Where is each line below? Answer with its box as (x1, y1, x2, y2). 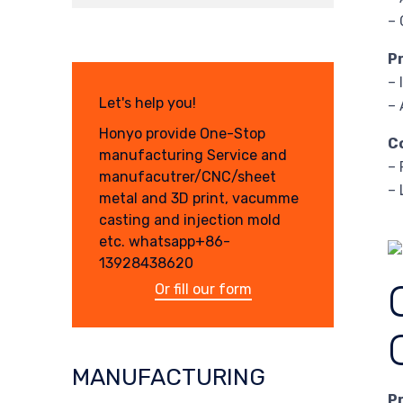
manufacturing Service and (99, 146, 287, 164)
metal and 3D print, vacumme (99, 189, 299, 207)
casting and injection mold (99, 210, 281, 228)
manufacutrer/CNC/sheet (99, 167, 276, 185)
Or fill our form (154, 280, 252, 298)
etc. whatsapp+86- (99, 232, 230, 250)
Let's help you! (99, 94, 196, 112)
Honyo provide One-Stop (99, 124, 265, 142)
